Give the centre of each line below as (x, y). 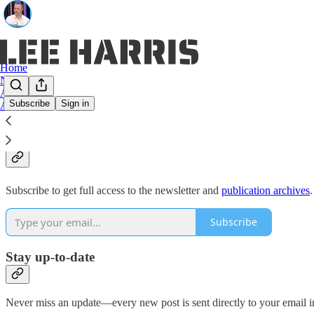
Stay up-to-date (50, 257)
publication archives (266, 190)
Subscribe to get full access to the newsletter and (114, 190)
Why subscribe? (82, 130)
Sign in (75, 104)
